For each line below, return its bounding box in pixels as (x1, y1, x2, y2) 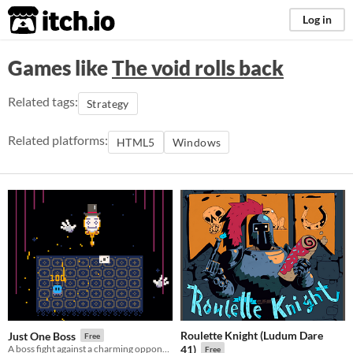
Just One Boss (8, 329, 76, 343)
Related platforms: (8, 132, 108, 147)
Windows (172, 136, 221, 149)
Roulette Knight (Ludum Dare (180, 329, 323, 343)
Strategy (87, 97, 129, 110)
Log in (303, 13, 332, 26)
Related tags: (8, 94, 78, 109)
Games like (8, 55, 112, 80)
